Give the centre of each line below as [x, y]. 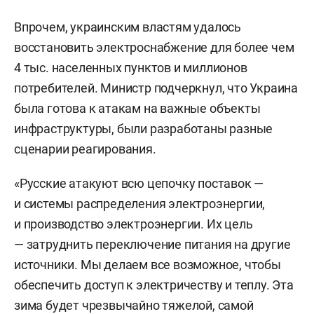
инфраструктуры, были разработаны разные [144, 129]
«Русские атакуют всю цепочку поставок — [139, 183]
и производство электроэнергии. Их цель [134, 224]
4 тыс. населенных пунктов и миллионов [131, 68]
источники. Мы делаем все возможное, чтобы [148, 265]
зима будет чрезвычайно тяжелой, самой [134, 305]
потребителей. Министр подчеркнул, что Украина [156, 88]
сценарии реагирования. [85, 149]
